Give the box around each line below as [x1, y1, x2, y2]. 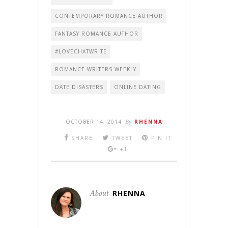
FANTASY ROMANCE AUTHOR [55, 30, 138, 37]
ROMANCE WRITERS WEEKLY [55, 65, 136, 73]
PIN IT [151, 134, 172, 141]
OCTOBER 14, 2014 [65, 118, 122, 125]
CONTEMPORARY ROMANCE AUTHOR [55, 12, 163, 19]
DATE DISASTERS [55, 83, 103, 91]
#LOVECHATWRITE [55, 47, 107, 55]
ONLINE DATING [114, 83, 161, 91]
